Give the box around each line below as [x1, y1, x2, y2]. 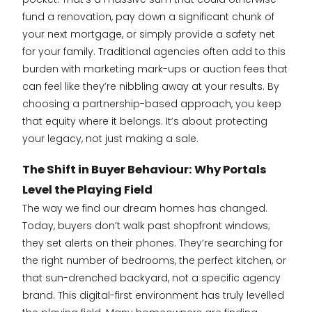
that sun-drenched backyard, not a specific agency [22, 270, 281, 285]
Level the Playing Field [22, 181, 153, 198]
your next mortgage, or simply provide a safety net [22, 26, 275, 41]
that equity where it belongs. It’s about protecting [22, 114, 267, 128]
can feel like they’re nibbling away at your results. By [22, 79, 279, 93]
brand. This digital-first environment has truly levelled [22, 288, 284, 302]
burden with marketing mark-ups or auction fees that [22, 61, 288, 76]
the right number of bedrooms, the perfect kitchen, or [22, 253, 286, 267]
